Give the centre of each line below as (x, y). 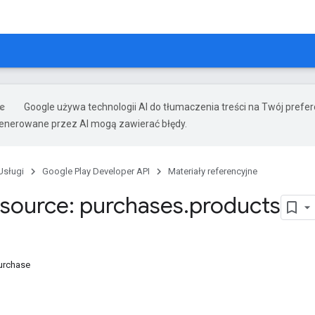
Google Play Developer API (96, 171)
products (235, 205)
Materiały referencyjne (213, 171)
